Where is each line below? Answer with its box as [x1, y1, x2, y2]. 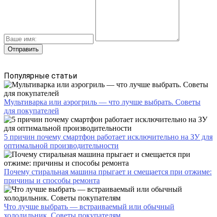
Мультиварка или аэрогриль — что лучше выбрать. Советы [4, 98, 201, 107]
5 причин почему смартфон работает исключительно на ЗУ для [4, 133, 213, 141]
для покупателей [4, 107, 59, 115]
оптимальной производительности [4, 141, 119, 150]
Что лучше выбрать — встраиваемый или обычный [4, 202, 174, 211]
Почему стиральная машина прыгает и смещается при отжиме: [4, 168, 212, 176]
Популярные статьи [4, 71, 77, 81]
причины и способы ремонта [4, 176, 100, 185]
